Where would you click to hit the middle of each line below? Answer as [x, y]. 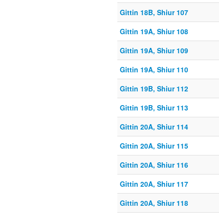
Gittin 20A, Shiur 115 [154, 146]
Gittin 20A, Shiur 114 [154, 127]
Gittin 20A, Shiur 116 [154, 165]
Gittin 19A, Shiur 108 [154, 32]
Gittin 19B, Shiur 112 [154, 89]
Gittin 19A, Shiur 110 [154, 70]
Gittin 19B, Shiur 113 [154, 108]
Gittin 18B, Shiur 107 [154, 12]
